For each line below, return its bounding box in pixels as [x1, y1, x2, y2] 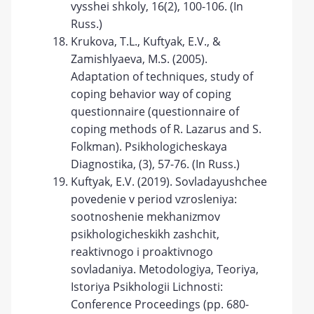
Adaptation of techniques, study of [71, 69, 254, 84]
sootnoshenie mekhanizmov [71, 209, 221, 224]
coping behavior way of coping [71, 86, 232, 102]
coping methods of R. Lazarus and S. [71, 121, 262, 137]
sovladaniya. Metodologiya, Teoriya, [71, 261, 259, 277]
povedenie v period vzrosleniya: [71, 191, 238, 207]
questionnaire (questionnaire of [71, 104, 240, 119]
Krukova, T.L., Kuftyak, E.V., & [71, 34, 221, 49]
